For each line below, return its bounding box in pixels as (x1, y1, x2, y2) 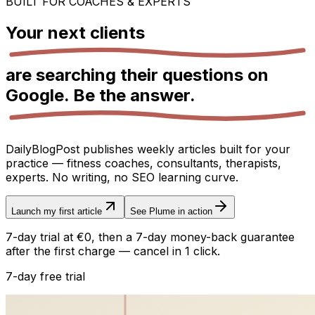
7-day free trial (6, 269, 85, 284)
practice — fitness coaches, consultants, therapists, (6, 156, 281, 171)
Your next (6, 22, 90, 43)
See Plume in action (130, 206, 212, 217)
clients (90, 22, 145, 43)
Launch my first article (11, 206, 102, 217)
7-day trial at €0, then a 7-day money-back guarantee (6, 230, 295, 245)
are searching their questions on (6, 65, 269, 86)
